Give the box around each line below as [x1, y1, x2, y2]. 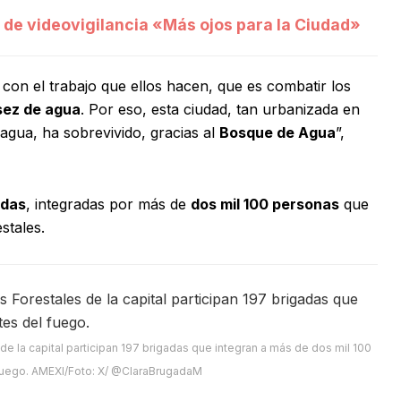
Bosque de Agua [219, 124, 336, 142]
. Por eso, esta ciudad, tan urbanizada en [81, 100, 360, 119]
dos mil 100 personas [191, 195, 339, 214]
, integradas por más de [26, 195, 191, 214]
